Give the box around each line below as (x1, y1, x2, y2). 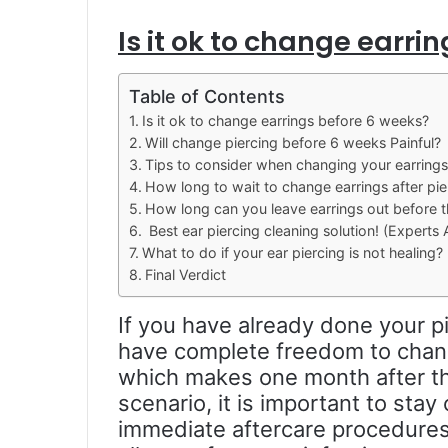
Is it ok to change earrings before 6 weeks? (141, 111, 429, 129)
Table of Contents (129, 85, 285, 107)
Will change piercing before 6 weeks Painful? (144, 133, 441, 151)
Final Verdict (144, 265, 226, 283)
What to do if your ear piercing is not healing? (141, 243, 443, 261)
